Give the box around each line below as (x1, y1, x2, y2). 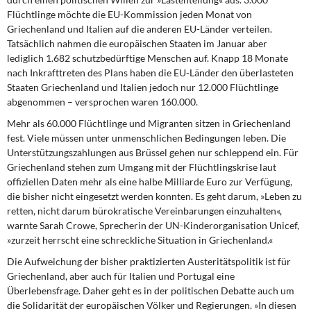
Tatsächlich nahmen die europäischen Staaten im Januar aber (7, 37, 267, 49)
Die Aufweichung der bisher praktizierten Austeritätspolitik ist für (7, 255, 291, 267)
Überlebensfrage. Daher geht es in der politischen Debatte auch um (7, 285, 294, 296)
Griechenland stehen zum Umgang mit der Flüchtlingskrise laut (7, 161, 276, 173)
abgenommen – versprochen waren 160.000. (7, 96, 198, 108)
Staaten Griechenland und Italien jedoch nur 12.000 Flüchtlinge (7, 81, 278, 93)
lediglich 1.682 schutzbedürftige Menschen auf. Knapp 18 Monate (7, 52, 288, 64)
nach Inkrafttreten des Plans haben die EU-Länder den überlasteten (7, 67, 294, 78)
